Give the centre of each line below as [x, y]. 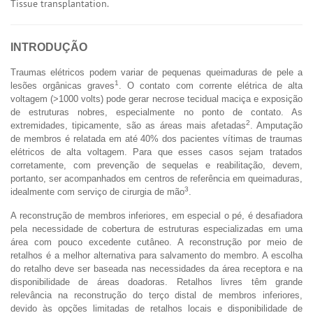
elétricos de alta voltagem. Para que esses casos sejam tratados [156, 152]
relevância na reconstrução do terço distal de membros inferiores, [156, 295]
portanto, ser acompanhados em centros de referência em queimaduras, [156, 178]
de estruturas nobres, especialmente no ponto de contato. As [156, 112]
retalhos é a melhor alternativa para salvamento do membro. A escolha [156, 255]
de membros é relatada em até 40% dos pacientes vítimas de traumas [156, 138]
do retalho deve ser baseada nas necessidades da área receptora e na [156, 268]
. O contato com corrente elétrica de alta [211, 85]
